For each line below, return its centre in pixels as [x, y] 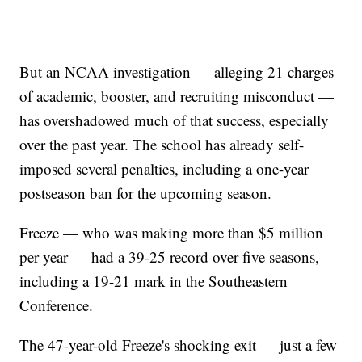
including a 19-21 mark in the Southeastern [154, 281]
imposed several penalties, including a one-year [164, 169]
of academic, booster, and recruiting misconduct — [177, 96]
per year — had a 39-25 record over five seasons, [170, 257]
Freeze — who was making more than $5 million [172, 233]
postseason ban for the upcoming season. [146, 193]
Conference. [57, 305]
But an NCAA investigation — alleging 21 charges [177, 72]
